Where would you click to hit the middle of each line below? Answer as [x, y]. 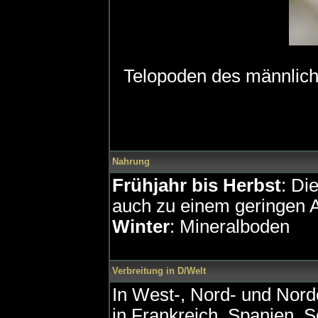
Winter [141, 226]
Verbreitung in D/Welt [159, 271]
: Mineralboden [230, 226]
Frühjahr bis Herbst [197, 185]
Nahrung [131, 161]
